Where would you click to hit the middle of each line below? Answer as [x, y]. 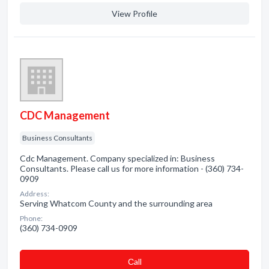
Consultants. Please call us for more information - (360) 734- [132, 168]
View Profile [134, 14]
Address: [35, 194]
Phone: [31, 218]
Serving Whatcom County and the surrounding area [116, 203]
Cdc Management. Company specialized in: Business [117, 158]
